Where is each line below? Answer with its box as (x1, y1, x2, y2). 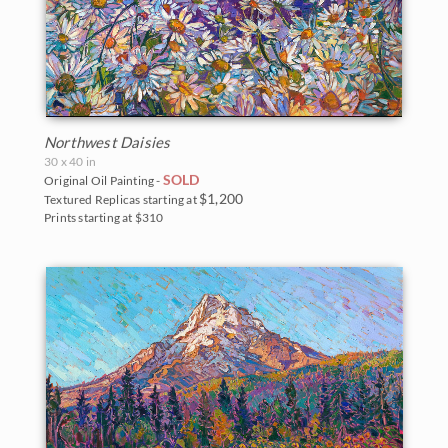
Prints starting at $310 (44, 209, 164, 225)
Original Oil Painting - (44, 172, 163, 188)
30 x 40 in (44, 153, 96, 169)
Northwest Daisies (44, 132, 171, 151)
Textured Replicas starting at (44, 191, 199, 207)
